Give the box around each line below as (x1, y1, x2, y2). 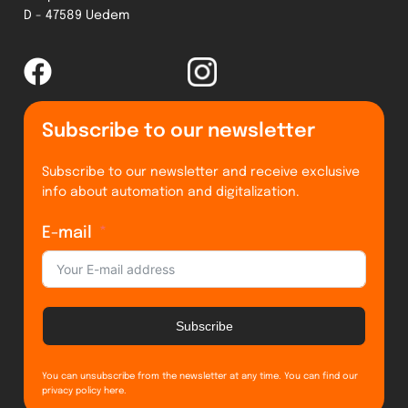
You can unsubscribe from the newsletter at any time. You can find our (42, 371, 359, 381)
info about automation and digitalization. (42, 185, 301, 199)
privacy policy (42, 385, 102, 395)
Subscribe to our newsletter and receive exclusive (42, 165, 361, 178)
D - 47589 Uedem (24, 8, 130, 22)
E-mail (42, 224, 93, 241)
